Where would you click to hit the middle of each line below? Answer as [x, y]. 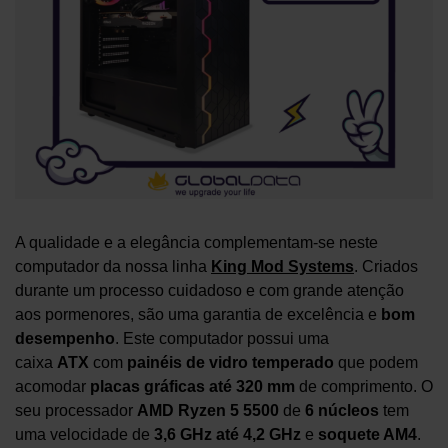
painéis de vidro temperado [230, 362]
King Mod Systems [282, 266]
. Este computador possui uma [222, 338]
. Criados [386, 266]
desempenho [65, 338]
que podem [376, 362]
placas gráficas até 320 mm [192, 386]
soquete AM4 [367, 434]
